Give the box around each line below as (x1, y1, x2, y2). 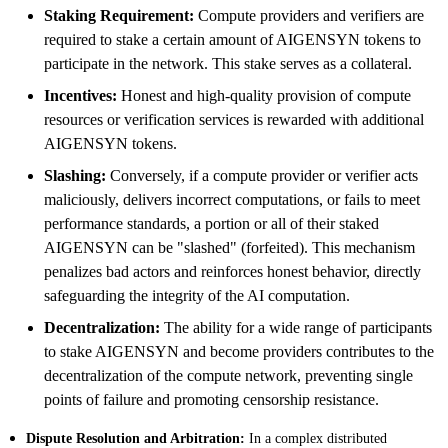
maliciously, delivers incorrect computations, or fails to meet (44, 190, 420, 208)
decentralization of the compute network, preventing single (44, 366, 413, 384)
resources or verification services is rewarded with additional (44, 110, 424, 128)
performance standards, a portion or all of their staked (44, 214, 379, 232)
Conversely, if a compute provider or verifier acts (106, 166, 418, 184)
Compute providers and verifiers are (194, 6, 424, 24)
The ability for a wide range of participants (160, 318, 432, 336)
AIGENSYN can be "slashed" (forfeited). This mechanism (44, 238, 415, 256)
